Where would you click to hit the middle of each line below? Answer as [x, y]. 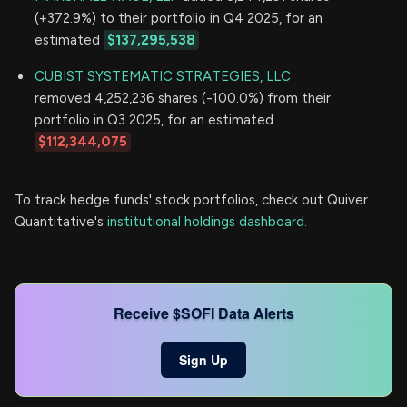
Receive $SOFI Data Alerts [203, 313]
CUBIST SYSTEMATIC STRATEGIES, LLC [163, 76]
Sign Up [203, 359]
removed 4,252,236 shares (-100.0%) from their [183, 98]
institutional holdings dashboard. [207, 221]
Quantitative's [61, 221]
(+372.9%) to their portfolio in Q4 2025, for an [179, 18]
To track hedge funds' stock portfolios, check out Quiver [191, 199]
